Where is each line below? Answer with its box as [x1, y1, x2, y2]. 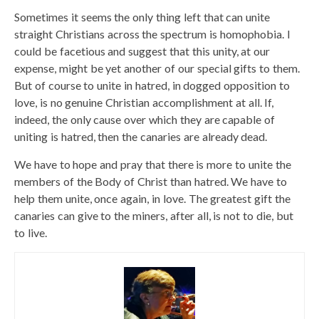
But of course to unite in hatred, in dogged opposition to [14, 78, 290, 92]
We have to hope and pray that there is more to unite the [14, 157, 291, 171]
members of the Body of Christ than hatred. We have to [14, 174, 287, 188]
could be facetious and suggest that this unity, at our [14, 43, 271, 58]
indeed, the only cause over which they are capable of [14, 112, 276, 126]
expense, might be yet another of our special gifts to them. [14, 61, 300, 75]
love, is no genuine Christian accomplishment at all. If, [14, 95, 274, 109]
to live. [14, 225, 47, 239]
